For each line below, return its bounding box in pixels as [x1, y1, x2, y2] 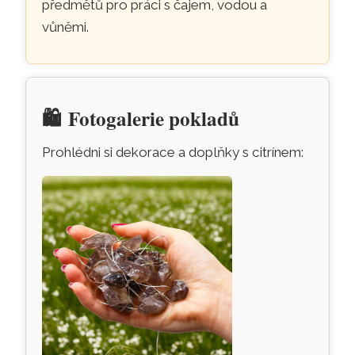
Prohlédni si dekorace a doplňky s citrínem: [42, 143, 304, 160]
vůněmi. [42, 19, 90, 36]
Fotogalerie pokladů [68, 104, 240, 134]
